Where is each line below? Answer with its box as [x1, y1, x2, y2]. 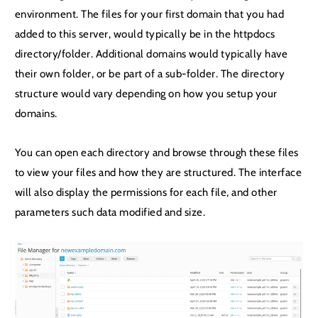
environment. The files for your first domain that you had [14, 7, 285, 21]
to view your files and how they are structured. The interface [14, 165, 302, 179]
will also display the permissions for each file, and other [14, 185, 278, 199]
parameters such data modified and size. [14, 204, 206, 219]
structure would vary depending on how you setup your [14, 87, 278, 101]
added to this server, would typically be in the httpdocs [14, 27, 275, 41]
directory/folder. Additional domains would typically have [14, 47, 288, 61]
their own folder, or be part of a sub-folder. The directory [14, 67, 285, 81]
